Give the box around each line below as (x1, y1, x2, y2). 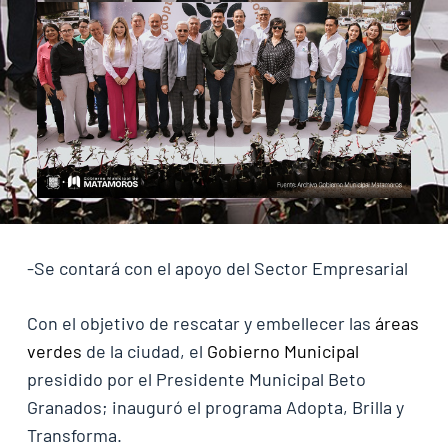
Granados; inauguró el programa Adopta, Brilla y (26, 396, 404, 419)
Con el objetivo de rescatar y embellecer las (26, 312, 375, 335)
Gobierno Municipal (206, 340, 359, 363)
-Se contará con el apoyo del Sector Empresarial (26, 257, 408, 280)
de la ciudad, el (81, 340, 207, 363)
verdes (26, 340, 82, 363)
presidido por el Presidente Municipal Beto (26, 368, 366, 391)
